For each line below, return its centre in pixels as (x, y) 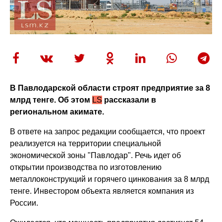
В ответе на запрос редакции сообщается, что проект (108, 131)
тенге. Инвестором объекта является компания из (102, 191)
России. (24, 203)
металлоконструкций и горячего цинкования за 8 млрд (110, 179)
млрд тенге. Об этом (51, 100)
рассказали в (129, 100)
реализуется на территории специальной (86, 143)
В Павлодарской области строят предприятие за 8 (110, 88)
